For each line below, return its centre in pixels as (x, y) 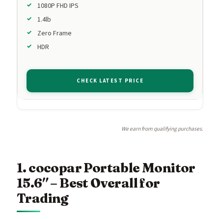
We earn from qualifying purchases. (162, 129)
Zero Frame (55, 33)
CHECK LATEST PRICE (110, 81)
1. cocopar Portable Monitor (106, 167)
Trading (43, 198)
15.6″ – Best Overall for (88, 183)
